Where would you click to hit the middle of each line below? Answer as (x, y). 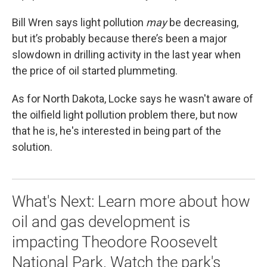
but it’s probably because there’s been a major (119, 39)
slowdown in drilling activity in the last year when (126, 55)
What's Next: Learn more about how (131, 202)
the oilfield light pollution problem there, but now (125, 115)
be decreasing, (203, 23)
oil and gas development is (101, 222)
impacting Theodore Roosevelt (115, 242)
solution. (32, 147)
